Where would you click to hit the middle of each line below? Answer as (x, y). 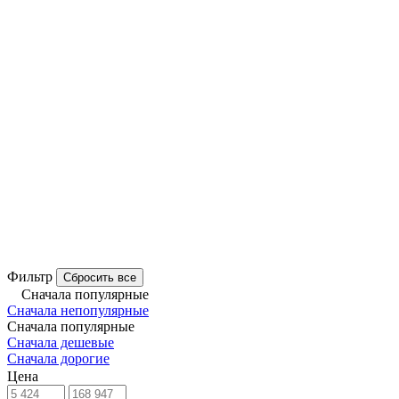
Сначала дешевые (61, 342)
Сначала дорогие (58, 358)
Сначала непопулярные (78, 310)
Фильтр (30, 276)
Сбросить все (100, 277)
